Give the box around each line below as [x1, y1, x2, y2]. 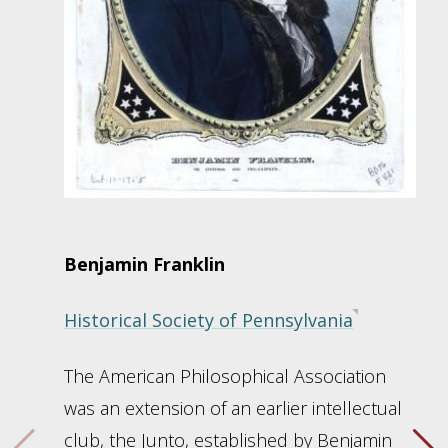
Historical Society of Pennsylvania [64, 308, 353, 333]
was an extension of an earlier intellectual [64, 396, 402, 421]
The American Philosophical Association [64, 364, 386, 389]
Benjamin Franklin [64, 252, 225, 277]
